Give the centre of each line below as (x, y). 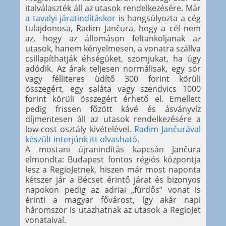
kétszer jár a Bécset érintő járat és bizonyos (113, 180)
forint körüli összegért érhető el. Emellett (113, 99)
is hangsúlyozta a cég (158, 18)
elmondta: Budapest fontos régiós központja (113, 160)
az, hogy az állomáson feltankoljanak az (113, 39)
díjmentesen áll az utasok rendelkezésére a (113, 119)
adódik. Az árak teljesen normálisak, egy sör (113, 69)
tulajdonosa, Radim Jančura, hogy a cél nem (113, 29)
